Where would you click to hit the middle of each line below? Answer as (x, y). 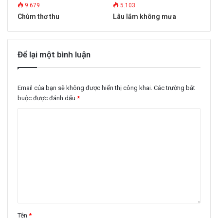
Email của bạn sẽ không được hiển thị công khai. (85, 88)
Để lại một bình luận (54, 55)
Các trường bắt (174, 88)
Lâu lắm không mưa (145, 17)
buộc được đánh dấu (47, 98)
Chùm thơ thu (38, 17)
